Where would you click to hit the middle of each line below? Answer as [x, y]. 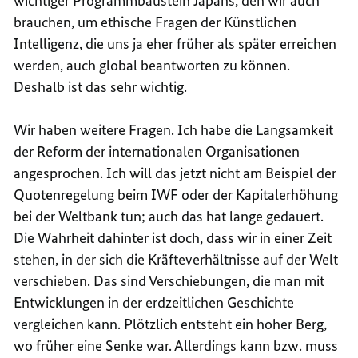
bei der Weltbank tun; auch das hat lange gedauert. [169, 216]
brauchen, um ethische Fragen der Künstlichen [155, 22]
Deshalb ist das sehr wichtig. [101, 86]
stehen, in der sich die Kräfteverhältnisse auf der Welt [176, 259]
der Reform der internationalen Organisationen [157, 151]
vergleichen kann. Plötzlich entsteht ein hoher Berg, [171, 324]
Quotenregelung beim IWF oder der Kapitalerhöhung [176, 194]
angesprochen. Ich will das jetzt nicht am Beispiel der [175, 173]
